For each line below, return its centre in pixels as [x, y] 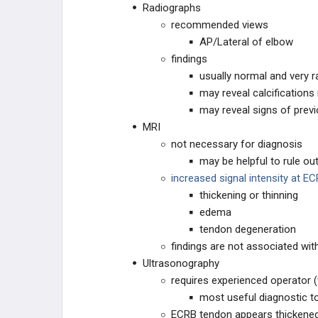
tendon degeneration [248, 229]
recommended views [220, 25]
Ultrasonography [181, 263]
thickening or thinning [249, 195]
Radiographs [172, 8]
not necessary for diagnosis [237, 144]
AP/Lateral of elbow [246, 42]
